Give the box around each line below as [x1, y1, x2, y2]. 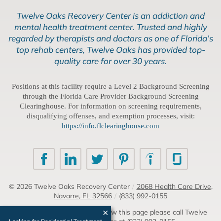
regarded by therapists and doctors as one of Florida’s [8, 33, 213, 44]
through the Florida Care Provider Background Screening [22, 92, 199, 101]
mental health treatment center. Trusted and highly [14, 22, 207, 33]
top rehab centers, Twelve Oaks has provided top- [16, 44, 205, 55]
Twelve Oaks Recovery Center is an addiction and [16, 10, 205, 21]
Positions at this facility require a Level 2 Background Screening [11, 82, 210, 91]
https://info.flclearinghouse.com [62, 122, 159, 130]
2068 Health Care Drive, [136, 182, 213, 191]
